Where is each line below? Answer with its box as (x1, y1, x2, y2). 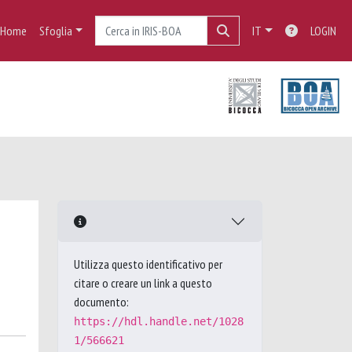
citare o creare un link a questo (74, 275, 212, 291)
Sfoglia (38, 23, 72, 38)
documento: (74, 294, 129, 310)
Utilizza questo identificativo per (74, 256, 222, 272)
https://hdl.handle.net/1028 (74, 315, 244, 328)
